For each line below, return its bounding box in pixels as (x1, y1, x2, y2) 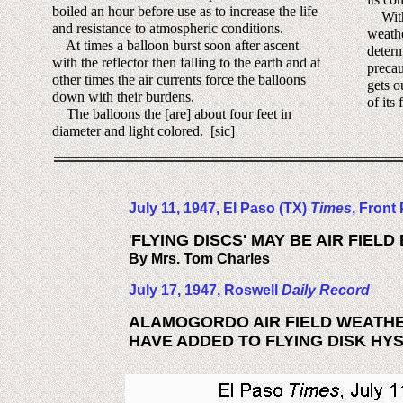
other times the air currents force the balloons (52, 72, 306, 87)
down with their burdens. (52, 89, 194, 104)
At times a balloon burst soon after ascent (52, 38, 299, 53)
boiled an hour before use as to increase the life (52, 4, 318, 19)
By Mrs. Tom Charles (129, 251, 270, 266)
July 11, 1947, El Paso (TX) (129, 201, 310, 216)
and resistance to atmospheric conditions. (52, 21, 283, 36)
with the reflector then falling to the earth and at (52, 55, 320, 70)
